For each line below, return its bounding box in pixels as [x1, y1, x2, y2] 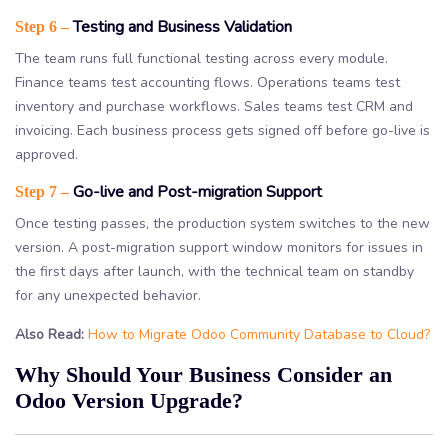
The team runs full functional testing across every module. [15, 48, 388, 68]
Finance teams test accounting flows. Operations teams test [15, 72, 400, 92]
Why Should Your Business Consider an [15, 361, 392, 387]
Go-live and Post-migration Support [69, 180, 322, 203]
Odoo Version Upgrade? [15, 387, 243, 413]
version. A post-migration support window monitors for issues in [15, 237, 423, 257]
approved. [15, 144, 78, 164]
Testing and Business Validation [69, 15, 292, 38]
